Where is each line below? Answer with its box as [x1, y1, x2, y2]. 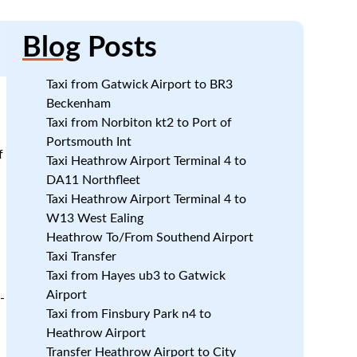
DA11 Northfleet [45, 174, 140, 186]
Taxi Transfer [45, 250, 116, 263]
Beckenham [45, 97, 111, 110]
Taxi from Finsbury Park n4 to [45, 308, 211, 320]
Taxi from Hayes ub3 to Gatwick [45, 269, 226, 282]
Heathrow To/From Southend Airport [45, 231, 253, 244]
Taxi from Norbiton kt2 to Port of [45, 116, 232, 129]
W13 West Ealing [45, 212, 143, 225]
